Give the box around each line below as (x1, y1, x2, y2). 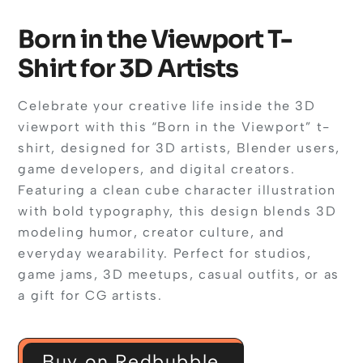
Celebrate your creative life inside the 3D (18, 98, 316, 114)
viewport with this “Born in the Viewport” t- (18, 119, 331, 135)
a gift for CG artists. (18, 288, 163, 304)
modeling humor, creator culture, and (18, 224, 286, 241)
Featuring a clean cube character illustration (18, 182, 336, 199)
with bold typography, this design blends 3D (18, 203, 337, 220)
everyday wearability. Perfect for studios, (18, 246, 312, 262)
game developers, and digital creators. (18, 161, 296, 177)
